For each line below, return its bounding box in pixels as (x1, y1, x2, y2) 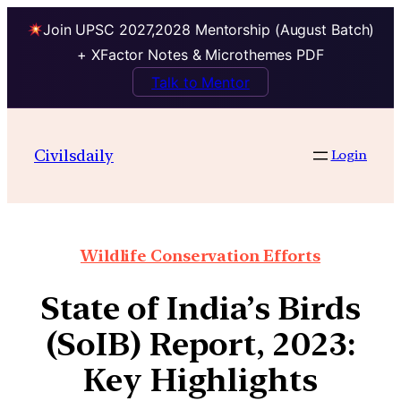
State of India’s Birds (40, 289, 361, 328)
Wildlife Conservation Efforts (80, 246, 321, 266)
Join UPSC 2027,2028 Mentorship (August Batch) (42, 21, 375, 39)
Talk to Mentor (151, 73, 250, 91)
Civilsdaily (34, 145, 114, 165)
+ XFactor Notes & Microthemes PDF (77, 46, 324, 64)
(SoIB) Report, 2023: (46, 325, 355, 364)
